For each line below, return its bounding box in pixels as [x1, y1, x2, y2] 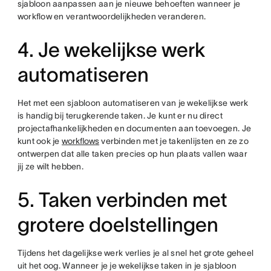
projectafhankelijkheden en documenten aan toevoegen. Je [17, 123, 252, 133]
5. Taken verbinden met [17, 189, 227, 211]
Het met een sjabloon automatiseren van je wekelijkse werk [17, 98, 249, 108]
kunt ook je [17, 136, 62, 146]
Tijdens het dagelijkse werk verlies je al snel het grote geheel [17, 248, 254, 258]
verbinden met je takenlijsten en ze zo [99, 136, 249, 146]
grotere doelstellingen [17, 214, 218, 236]
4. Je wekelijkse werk [17, 39, 205, 61]
